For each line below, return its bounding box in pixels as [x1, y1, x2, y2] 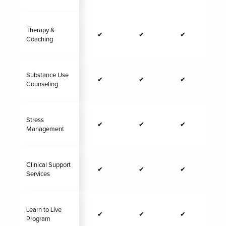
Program [26, 215, 50, 222]
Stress [26, 117, 44, 124]
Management [26, 126, 64, 133]
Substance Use [26, 72, 69, 79]
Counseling [26, 81, 58, 88]
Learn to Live [26, 206, 62, 213]
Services [26, 171, 50, 178]
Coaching [26, 36, 53, 43]
